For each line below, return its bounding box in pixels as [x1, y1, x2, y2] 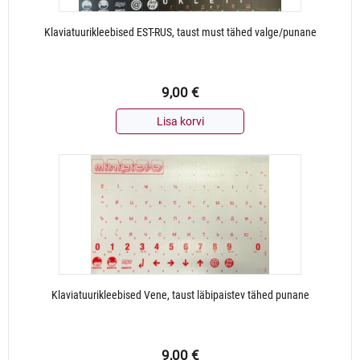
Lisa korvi [156, 115, 204, 129]
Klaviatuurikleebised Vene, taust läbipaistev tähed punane [51, 288, 309, 302]
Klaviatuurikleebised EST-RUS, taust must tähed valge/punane [43, 26, 317, 39]
